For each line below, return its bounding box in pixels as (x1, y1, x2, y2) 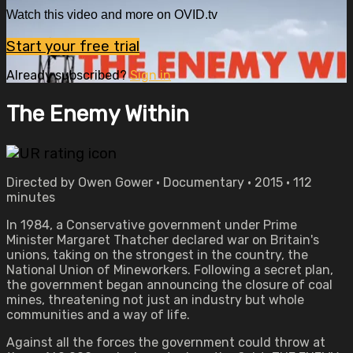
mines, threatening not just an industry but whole (6, 292, 304, 307)
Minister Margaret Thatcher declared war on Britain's (6, 232, 319, 247)
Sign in (130, 67, 171, 83)
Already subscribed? (6, 67, 130, 83)
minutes (6, 190, 55, 205)
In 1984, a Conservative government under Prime (6, 217, 297, 232)
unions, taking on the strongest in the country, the (6, 247, 308, 262)
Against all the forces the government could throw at (6, 335, 325, 350)
